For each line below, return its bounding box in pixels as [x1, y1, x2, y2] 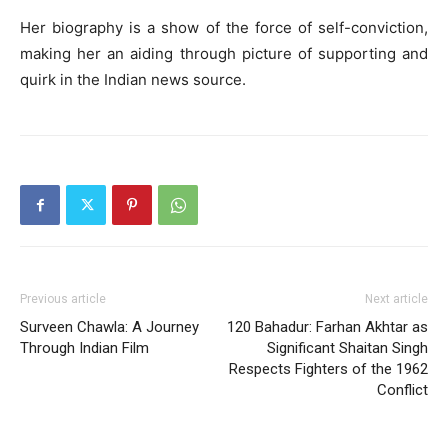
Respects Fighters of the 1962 [229, 360, 428, 378]
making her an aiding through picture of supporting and [20, 44, 428, 63]
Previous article [20, 292, 106, 306]
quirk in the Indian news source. [20, 70, 246, 89]
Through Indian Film [20, 339, 149, 357]
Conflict [377, 381, 428, 399]
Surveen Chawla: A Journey [20, 318, 199, 336]
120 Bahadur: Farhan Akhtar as [227, 318, 428, 336]
